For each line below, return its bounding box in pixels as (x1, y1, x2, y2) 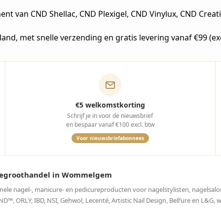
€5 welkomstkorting (75, 100, 145, 110)
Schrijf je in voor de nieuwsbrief (67, 111, 153, 120)
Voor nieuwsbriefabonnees (76, 135, 144, 142)
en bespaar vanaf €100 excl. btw (66, 120, 154, 129)
